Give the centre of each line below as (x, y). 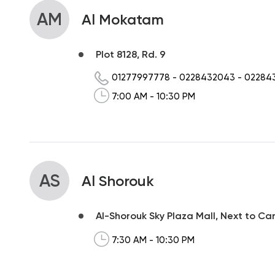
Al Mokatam (123, 19)
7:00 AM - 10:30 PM (153, 97)
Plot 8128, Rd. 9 (131, 54)
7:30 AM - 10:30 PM (153, 240)
